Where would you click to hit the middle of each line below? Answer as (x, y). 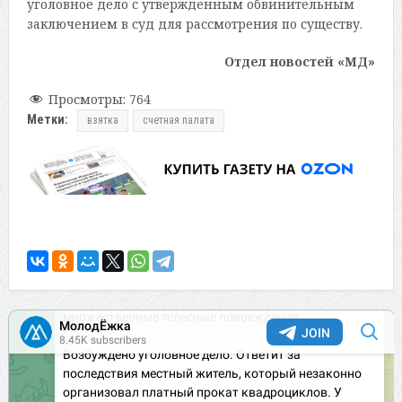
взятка (102, 121)
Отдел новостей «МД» (300, 62)
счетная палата (178, 121)
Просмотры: (87, 100)
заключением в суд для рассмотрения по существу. (194, 24)
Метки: (47, 120)
